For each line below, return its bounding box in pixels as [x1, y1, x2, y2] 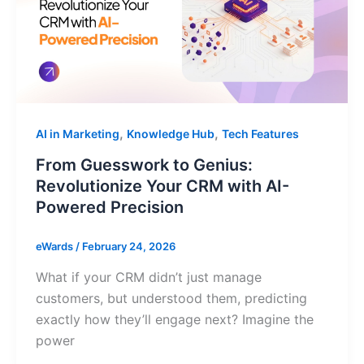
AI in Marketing [35, 127, 119, 141]
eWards [35, 240, 76, 253]
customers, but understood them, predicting [35, 289, 307, 306]
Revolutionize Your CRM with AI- [35, 176, 289, 197]
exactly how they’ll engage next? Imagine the [35, 310, 314, 327]
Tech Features [221, 127, 299, 141]
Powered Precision [35, 197, 184, 218]
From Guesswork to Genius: [35, 155, 253, 175]
